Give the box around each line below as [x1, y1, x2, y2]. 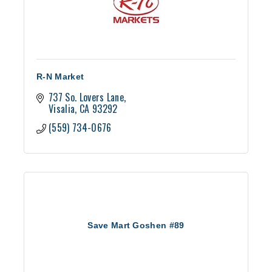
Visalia [49, 101, 75, 117]
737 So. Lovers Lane [49, 90, 124, 105]
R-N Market [36, 72, 84, 82]
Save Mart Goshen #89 [87, 220, 185, 231]
